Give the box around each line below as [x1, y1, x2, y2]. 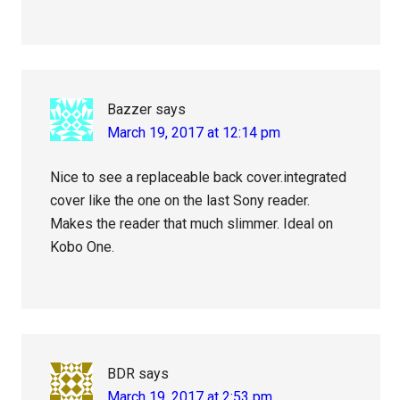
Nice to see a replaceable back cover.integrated [50, 169, 347, 187]
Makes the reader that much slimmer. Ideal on [50, 215, 334, 233]
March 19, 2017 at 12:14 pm [107, 124, 281, 142]
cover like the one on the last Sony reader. [50, 192, 311, 210]
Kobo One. [50, 238, 115, 256]
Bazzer [107, 101, 153, 119]
